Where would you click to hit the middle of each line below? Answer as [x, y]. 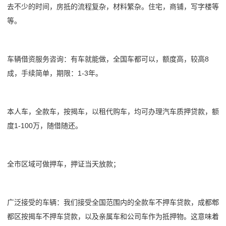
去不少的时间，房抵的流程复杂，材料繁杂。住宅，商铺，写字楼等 [113, 6]
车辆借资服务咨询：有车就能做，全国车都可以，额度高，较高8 [108, 59]
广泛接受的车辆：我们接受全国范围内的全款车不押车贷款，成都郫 [113, 202]
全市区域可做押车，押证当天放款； [64, 164]
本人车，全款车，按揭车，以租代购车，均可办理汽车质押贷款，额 [113, 111]
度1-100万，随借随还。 [45, 125]
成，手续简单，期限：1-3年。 [55, 73]
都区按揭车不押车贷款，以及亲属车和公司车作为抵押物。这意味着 [113, 216]
